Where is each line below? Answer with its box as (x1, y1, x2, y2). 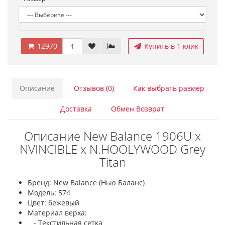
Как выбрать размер (133, 83, 204, 93)
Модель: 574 (28, 188, 70, 197)
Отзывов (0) (74, 83, 114, 93)
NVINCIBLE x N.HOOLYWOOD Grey (20, 141, 205, 157)
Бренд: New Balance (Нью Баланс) (28, 178, 145, 187)
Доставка (60, 104, 92, 114)
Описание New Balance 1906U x (24, 128, 201, 144)
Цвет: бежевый (28, 198, 79, 207)
